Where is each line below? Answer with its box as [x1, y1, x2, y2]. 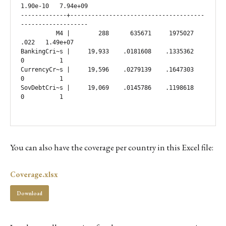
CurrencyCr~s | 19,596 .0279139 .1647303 [21, 66, 194, 73]
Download [17, 189, 42, 197]
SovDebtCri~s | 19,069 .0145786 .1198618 [21, 84, 194, 91]
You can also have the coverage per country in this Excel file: [10, 142, 213, 153]
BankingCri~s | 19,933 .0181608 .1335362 [21, 48, 194, 55]
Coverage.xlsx [10, 169, 58, 179]
